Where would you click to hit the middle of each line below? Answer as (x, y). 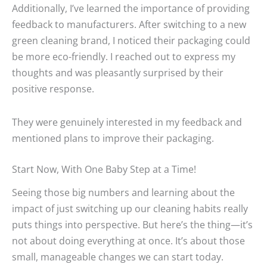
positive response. (53, 89)
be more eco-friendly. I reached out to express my (124, 57)
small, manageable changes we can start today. (118, 257)
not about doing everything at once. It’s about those (128, 241)
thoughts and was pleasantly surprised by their (118, 73)
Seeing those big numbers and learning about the (123, 193)
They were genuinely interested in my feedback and (127, 122)
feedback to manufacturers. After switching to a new (129, 24)
